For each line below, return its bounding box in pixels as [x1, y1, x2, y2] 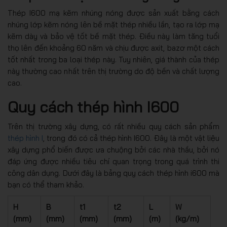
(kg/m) [175, 214, 199, 223]
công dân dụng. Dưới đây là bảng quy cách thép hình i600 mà [8, 168, 219, 178]
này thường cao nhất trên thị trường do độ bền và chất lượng [8, 66, 219, 76]
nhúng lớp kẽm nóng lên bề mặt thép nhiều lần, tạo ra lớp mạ [8, 20, 219, 29]
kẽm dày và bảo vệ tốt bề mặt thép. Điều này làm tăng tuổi [8, 31, 219, 41]
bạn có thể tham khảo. [8, 180, 84, 190]
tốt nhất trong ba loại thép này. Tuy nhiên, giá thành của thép [8, 55, 219, 64]
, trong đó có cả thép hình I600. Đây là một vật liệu [43, 133, 220, 143]
